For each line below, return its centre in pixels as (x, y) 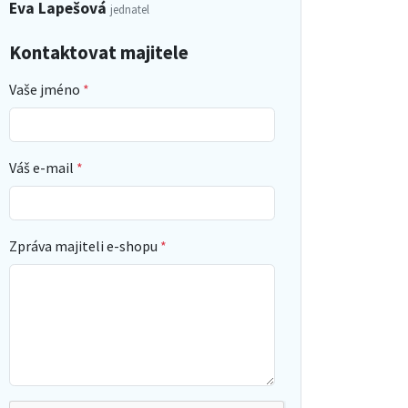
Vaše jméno (45, 89)
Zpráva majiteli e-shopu (83, 245)
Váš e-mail (41, 167)
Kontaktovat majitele (99, 52)
